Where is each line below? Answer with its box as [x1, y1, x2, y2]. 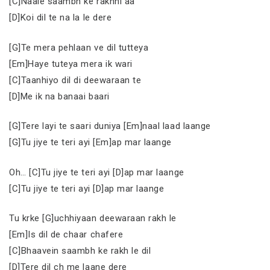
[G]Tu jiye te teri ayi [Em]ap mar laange [9, 137, 172, 148]
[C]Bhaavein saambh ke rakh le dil [9, 245, 151, 256]
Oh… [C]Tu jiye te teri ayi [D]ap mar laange [9, 166, 184, 178]
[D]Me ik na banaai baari [9, 90, 110, 102]
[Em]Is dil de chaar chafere [9, 229, 124, 240]
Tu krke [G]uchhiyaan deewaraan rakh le [9, 213, 177, 224]
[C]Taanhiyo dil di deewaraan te [9, 74, 142, 86]
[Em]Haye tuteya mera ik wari [9, 58, 133, 69]
